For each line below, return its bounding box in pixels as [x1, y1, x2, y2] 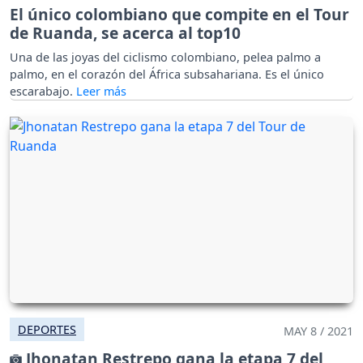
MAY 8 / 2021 [284, 322, 353, 339]
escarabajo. [10, 83, 76, 100]
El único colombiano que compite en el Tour [10, 3, 349, 26]
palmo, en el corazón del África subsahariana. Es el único [10, 66, 324, 83]
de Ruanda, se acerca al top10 [10, 22, 241, 45]
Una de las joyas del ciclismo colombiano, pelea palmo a [10, 49, 321, 66]
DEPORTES [18, 321, 76, 337]
